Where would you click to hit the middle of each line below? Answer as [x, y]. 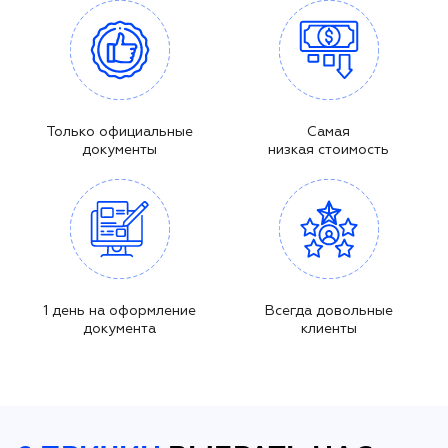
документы [119, 149]
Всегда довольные [328, 310]
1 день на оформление [119, 310]
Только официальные [119, 131]
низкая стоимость [328, 149]
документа [119, 328]
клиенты [328, 328]
